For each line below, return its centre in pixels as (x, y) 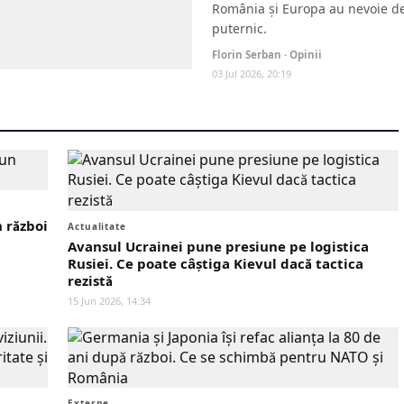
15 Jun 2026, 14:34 (109, 301)
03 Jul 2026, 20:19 (252, 73)
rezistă (90, 280)
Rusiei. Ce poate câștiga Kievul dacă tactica (216, 263)
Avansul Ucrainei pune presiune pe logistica (218, 246)
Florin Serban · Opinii (267, 55)
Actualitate (97, 226)
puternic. (239, 28)
